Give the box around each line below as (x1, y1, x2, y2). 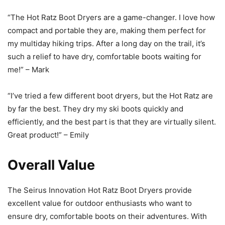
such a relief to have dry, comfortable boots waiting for (8, 51, 201, 61)
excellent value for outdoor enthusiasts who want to (8, 198, 192, 208)
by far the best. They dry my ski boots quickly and (8, 103, 183, 114)
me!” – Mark (8, 64, 49, 74)
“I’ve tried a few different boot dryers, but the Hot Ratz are (8, 90, 213, 100)
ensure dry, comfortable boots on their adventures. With (8, 211, 207, 221)
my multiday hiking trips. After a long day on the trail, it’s (8, 38, 205, 48)
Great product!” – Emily (8, 130, 89, 140)
